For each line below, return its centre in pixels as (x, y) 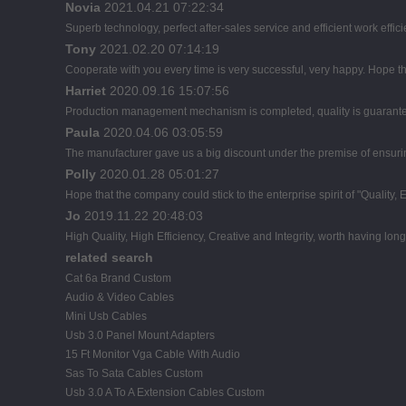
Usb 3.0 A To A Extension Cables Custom (165, 392)
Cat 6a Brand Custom (118, 278)
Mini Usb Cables (106, 316)
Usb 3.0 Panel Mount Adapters (140, 335)
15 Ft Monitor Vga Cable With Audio (153, 354)
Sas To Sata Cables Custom (134, 373)
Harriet (86, 90)
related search (109, 257)
